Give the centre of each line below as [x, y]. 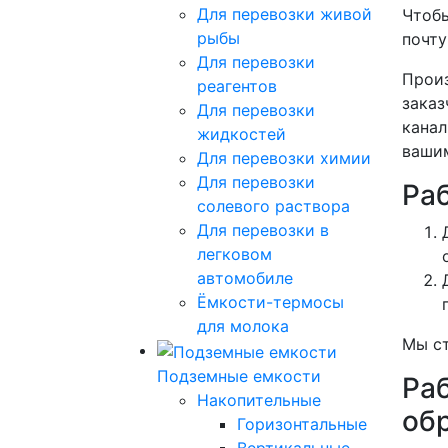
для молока [243, 325]
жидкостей [241, 133]
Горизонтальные [302, 423]
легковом [234, 253]
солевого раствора [273, 205]
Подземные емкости [239, 375]
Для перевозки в [263, 229]
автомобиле [245, 277]
